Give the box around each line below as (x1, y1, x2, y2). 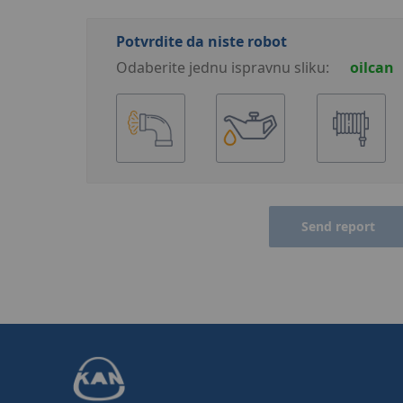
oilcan (349, 58, 394, 78)
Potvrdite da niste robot (115, 31, 287, 52)
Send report (301, 217, 376, 235)
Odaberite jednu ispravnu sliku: (115, 58, 329, 78)
